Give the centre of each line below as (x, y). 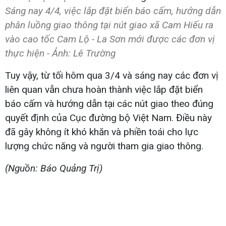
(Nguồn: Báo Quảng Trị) (54, 168)
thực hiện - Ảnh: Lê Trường (60, 53)
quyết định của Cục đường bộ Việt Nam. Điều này (108, 118)
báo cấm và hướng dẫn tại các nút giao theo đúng (109, 103)
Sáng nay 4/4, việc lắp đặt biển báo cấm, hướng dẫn (113, 11)
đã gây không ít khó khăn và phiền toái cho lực (102, 132)
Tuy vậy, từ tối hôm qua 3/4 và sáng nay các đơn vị (112, 75)
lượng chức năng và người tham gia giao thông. (104, 146)
